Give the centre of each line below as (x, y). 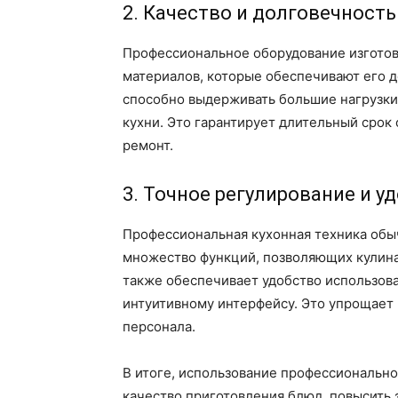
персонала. (159, 327)
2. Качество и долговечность (259, 13)
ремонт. (148, 146)
